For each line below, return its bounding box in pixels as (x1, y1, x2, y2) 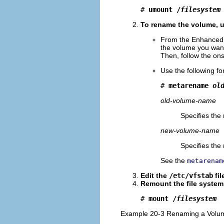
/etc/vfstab (169, 171, 213, 179)
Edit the (140, 171, 169, 179)
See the (160, 156, 187, 164)
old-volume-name (160, 96, 216, 104)
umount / (148, 5, 180, 13)
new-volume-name (160, 126, 219, 134)
